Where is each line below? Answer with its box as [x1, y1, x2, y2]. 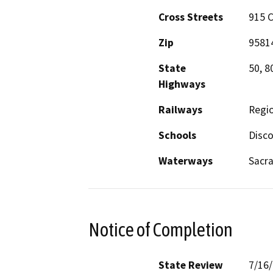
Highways [158, 77, 205, 91]
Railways [158, 103, 202, 117]
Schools [158, 129, 196, 143]
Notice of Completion [88, 218, 233, 241]
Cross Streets [158, 10, 223, 24]
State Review [158, 258, 223, 272]
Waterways [158, 154, 213, 168]
